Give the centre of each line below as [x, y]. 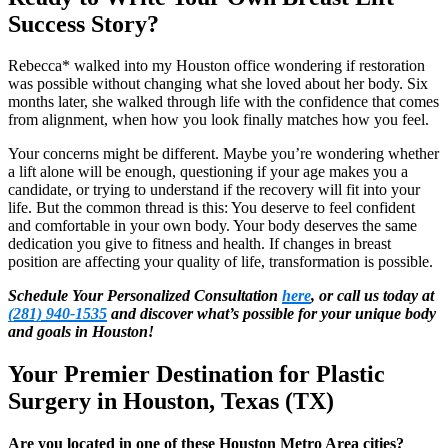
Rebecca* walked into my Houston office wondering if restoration [216, 66]
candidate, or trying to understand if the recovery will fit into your [214, 190]
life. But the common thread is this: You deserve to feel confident [211, 208]
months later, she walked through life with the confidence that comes [223, 102]
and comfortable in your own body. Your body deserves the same [212, 226]
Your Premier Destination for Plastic [196, 374]
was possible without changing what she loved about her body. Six [218, 84]
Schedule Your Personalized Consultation [145, 296]
